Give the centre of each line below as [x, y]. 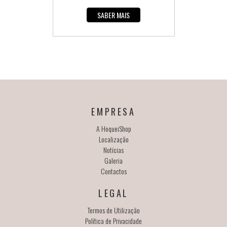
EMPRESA [113, 112]
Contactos [113, 171]
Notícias [113, 150]
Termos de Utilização [113, 210]
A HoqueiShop [113, 129]
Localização [113, 139]
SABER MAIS [113, 15]
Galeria [113, 161]
